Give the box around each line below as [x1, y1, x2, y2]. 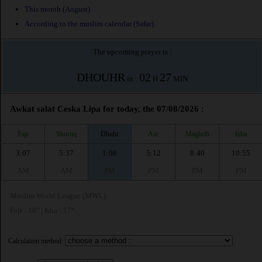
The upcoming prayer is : [92, 47, 172, 57]
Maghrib [185, 129, 209, 138]
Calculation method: [8, 237, 63, 246]
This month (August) [25, 5, 90, 14]
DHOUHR [77, 71, 125, 84]
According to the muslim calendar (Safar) [25, 19, 154, 29]
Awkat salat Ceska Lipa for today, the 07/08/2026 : [10, 104, 204, 114]
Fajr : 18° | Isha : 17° [10, 206, 74, 215]
